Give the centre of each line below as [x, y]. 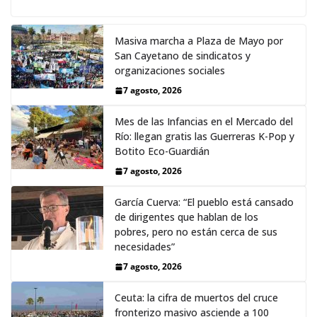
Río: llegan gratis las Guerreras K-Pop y [204, 137]
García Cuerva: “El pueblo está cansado [204, 202]
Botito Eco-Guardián [162, 151]
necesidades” [145, 247]
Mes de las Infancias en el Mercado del [204, 122]
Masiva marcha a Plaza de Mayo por [199, 41]
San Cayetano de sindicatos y [183, 56]
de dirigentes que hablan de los [186, 217]
